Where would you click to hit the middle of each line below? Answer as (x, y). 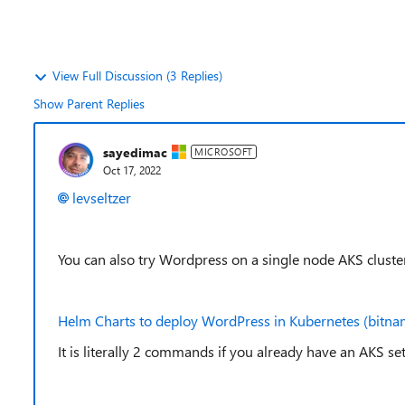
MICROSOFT (224, 151)
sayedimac (135, 152)
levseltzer (102, 198)
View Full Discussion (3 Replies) (137, 75)
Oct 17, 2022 (132, 170)
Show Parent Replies (89, 104)
